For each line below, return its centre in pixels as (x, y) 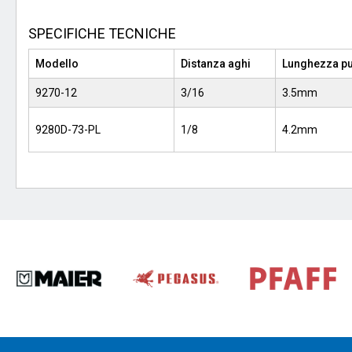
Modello (57, 64)
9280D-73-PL (68, 130)
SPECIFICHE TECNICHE (102, 33)
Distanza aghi (216, 64)
